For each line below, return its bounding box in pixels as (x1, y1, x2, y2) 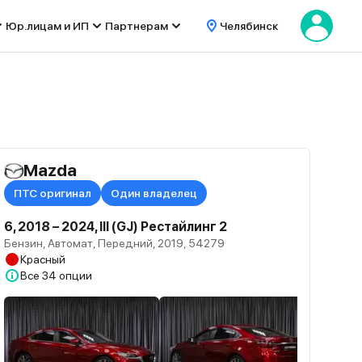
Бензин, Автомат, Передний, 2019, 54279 (4, 237, 225, 250)
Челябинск (220, 19, 278, 32)
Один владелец (111, 187, 198, 200)
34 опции (42, 269, 93, 282)
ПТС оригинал (14, 187, 92, 200)
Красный (20, 253, 66, 266)
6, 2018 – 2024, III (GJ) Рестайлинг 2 (4, 219, 228, 234)
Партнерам (105, 19, 168, 32)
